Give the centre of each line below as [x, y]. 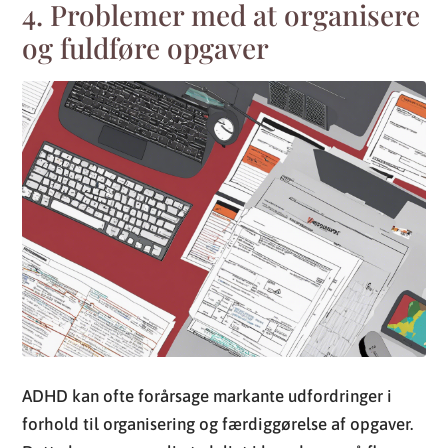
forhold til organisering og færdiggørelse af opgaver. [218, 423]
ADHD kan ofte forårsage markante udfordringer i [207, 395]
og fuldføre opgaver [146, 47]
